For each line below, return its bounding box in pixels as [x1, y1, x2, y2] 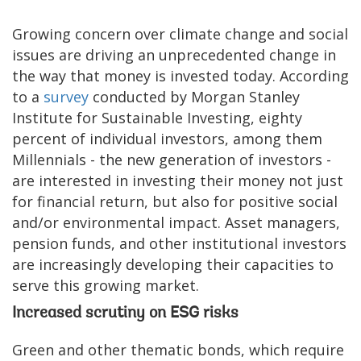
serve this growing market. [12, 275, 199, 295]
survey [44, 86, 89, 106]
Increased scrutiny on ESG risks [12, 305, 239, 322]
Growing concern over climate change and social [12, 23, 348, 44]
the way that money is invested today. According [12, 65, 349, 85]
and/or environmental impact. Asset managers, [12, 212, 340, 232]
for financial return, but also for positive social [12, 191, 338, 211]
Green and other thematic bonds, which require [12, 339, 344, 359]
